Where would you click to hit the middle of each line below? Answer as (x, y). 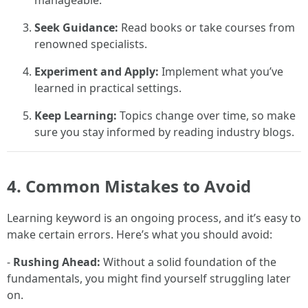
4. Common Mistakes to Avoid (129, 186)
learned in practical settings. (108, 88)
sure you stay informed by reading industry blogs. (164, 132)
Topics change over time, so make (206, 115)
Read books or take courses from (207, 27)
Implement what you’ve (221, 71)
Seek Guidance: (76, 27)
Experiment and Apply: (97, 71)
